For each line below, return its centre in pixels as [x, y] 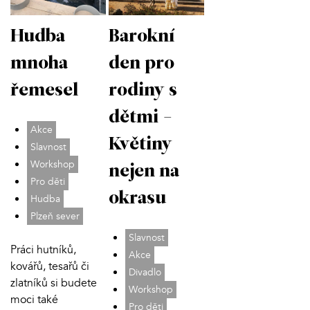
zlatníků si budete [54, 283]
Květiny [140, 145]
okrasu [137, 199]
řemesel [44, 91]
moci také [34, 300]
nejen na [144, 172]
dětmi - [140, 118]
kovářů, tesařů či [50, 267]
